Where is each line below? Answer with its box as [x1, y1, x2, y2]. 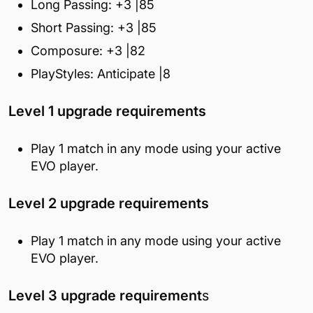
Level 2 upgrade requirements [8, 194, 209, 212]
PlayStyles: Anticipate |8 [31, 66, 170, 81]
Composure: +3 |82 [31, 43, 145, 58]
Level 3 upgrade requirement [8, 286, 202, 304]
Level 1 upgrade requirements [8, 102, 206, 119]
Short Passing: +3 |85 [31, 20, 156, 35]
